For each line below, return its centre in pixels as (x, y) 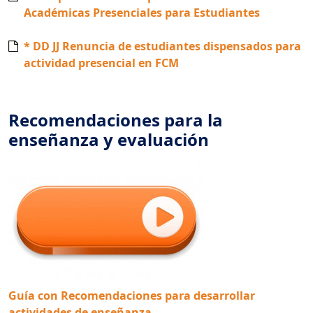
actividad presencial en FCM (101, 63)
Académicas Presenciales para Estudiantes (142, 12)
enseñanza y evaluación (109, 139)
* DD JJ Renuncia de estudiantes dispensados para (162, 46)
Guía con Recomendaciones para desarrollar (132, 295)
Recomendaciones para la (116, 119)
